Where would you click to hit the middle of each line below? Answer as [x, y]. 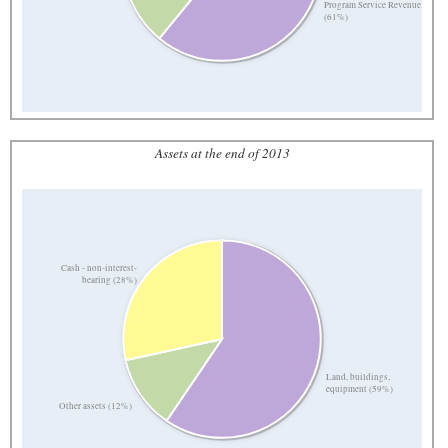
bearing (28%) [110, 279]
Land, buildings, [358, 376]
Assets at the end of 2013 [222, 152]
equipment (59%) [360, 388]
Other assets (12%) [95, 406]
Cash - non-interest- [99, 267]
